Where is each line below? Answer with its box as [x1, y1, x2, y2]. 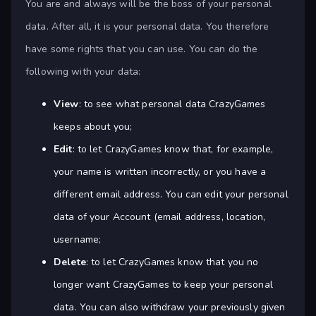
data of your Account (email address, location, [54, 210, 266, 224]
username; [54, 233, 102, 247]
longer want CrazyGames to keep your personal [54, 278, 273, 292]
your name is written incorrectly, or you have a [54, 165, 267, 179]
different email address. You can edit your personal [54, 188, 288, 202]
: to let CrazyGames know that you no [85, 255, 259, 269]
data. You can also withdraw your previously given [54, 300, 286, 315]
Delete [54, 255, 86, 269]
